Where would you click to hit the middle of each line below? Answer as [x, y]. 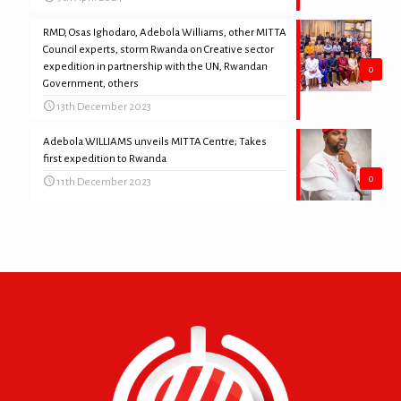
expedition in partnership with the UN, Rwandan [155, 67]
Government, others [91, 84]
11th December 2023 [104, 182]
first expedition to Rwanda [105, 159]
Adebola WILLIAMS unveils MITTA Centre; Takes [155, 142]
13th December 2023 [104, 107]
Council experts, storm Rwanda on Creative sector [158, 50]
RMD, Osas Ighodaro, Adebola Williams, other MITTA [165, 33]
